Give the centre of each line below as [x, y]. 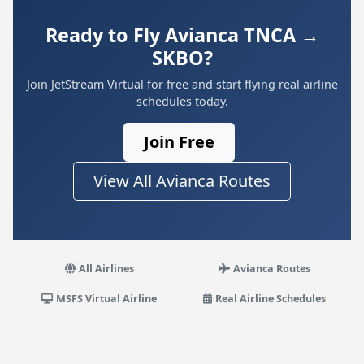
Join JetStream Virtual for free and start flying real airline [182, 84]
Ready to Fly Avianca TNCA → [182, 35]
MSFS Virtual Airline [107, 299]
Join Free [179, 142]
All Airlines [106, 269]
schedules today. [182, 101]
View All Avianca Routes [182, 181]
